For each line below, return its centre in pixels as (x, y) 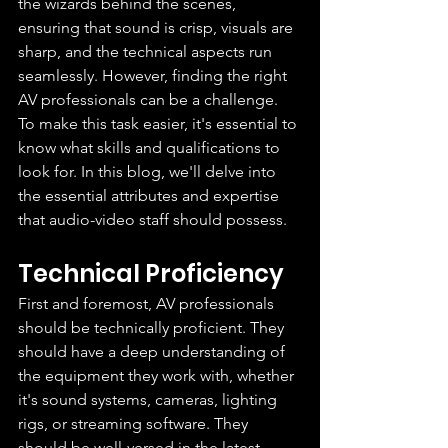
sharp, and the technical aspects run (147, 51)
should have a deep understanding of (153, 351)
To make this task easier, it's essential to (159, 123)
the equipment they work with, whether (158, 375)
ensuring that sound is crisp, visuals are (157, 27)
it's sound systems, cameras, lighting (149, 399)
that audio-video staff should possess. (152, 219)
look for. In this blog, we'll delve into (149, 171)
